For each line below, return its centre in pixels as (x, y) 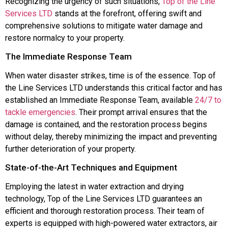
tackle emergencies (40, 112)
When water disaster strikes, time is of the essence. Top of (110, 76)
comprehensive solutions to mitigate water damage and (104, 25)
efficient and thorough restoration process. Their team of (105, 211)
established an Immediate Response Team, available (100, 100)
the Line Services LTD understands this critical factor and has (114, 88)
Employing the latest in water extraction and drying (94, 187)
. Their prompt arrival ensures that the (141, 112)
